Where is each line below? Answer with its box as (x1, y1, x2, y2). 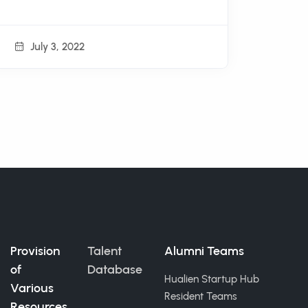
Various (10, 280, 54, 296)
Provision (10, 243, 60, 258)
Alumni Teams (164, 243, 244, 258)
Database (87, 262, 142, 277)
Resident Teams (164, 290, 237, 302)
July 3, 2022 (27, 40, 85, 53)
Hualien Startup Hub (164, 273, 259, 285)
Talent (87, 243, 122, 258)
